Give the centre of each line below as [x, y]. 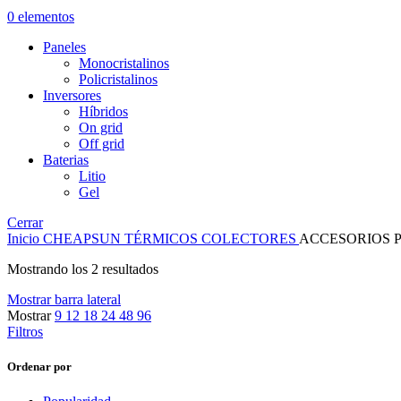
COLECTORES [250, 239]
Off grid [102, 144]
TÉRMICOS [163, 239]
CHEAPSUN [84, 239]
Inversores [72, 95]
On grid [101, 128]
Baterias [66, 160]
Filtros [25, 332]
